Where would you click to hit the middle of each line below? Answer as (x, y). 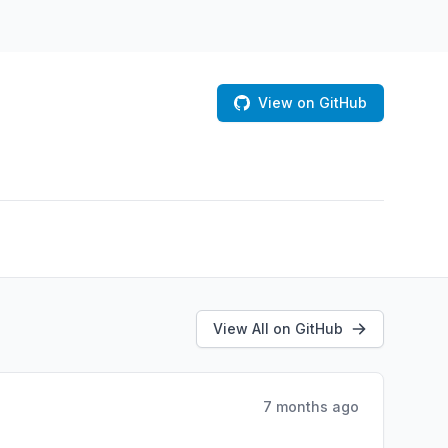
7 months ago (311, 406)
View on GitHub (312, 102)
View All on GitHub (278, 328)
